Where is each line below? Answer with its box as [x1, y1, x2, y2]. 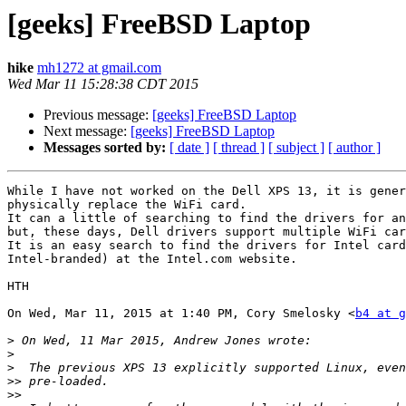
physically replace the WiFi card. [7, 198, 246, 212]
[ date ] [169, 140, 209, 156]
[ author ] [328, 140, 381, 156]
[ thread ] [213, 140, 265, 156]
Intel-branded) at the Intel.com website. [7, 252, 297, 266]
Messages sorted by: [43, 140, 166, 156]
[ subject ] [268, 140, 324, 156]
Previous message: [43, 107, 152, 123]
